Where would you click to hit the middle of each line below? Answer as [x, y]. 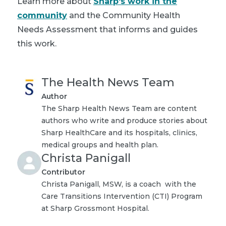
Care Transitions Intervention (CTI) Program [122, 196]
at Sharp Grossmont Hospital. [95, 208]
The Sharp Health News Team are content [119, 108]
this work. [37, 43]
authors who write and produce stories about [124, 120]
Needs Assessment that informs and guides [107, 29]
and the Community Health [124, 15]
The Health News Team [108, 82]
